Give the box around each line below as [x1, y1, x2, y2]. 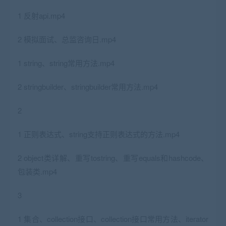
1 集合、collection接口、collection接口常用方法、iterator [18, 213, 208, 224]
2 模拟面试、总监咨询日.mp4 [18, 34, 116, 45]
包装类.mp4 [18, 166, 57, 177]
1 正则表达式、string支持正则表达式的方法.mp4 [18, 129, 180, 140]
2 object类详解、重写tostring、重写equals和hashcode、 [18, 152, 208, 163]
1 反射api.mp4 [18, 10, 65, 21]
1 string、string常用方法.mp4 [18, 58, 115, 69]
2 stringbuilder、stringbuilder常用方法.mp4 [18, 81, 158, 92]
